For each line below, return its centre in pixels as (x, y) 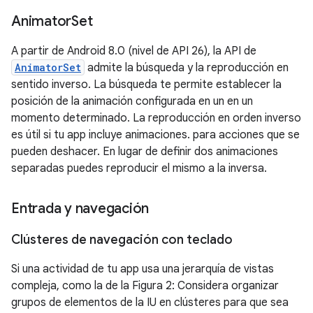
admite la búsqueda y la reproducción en (187, 68)
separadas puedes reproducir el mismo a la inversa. (139, 168)
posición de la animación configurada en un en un (132, 101)
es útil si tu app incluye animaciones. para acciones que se (155, 135)
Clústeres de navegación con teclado (122, 240)
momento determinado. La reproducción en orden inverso (156, 118)
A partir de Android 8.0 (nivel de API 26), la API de (134, 51)
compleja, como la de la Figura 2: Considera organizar (145, 286)
